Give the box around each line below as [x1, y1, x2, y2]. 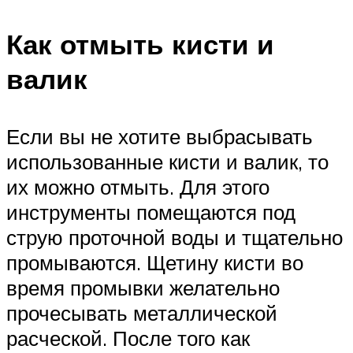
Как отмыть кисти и [6, 26, 274, 61]
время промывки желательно [6, 274, 280, 300]
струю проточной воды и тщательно [6, 224, 343, 250]
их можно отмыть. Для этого [6, 173, 269, 199]
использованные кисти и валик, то [6, 148, 329, 174]
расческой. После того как [6, 325, 250, 351]
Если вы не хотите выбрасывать [6, 123, 313, 149]
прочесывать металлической [6, 299, 277, 325]
